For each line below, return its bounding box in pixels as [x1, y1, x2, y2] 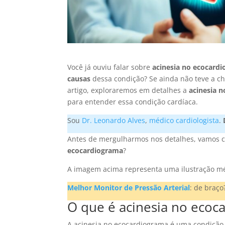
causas [67, 74, 91, 84]
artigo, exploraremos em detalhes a [67, 85, 189, 95]
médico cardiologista [149, 116, 219, 126]
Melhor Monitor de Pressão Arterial [67, 183, 190, 193]
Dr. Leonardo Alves [82, 116, 146, 126]
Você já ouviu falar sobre [67, 62, 153, 72]
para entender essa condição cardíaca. [67, 97, 198, 107]
